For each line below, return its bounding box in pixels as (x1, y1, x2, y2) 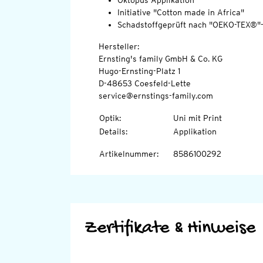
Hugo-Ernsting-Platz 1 (98, 66, 180, 76)
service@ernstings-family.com (98, 91, 213, 101)
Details (99, 127, 126, 137)
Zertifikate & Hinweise (84, 217, 256, 240)
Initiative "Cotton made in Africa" (117, 8, 244, 18)
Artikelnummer (99, 149, 157, 159)
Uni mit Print (173, 113, 222, 123)
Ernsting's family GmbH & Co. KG (98, 54, 222, 64)
